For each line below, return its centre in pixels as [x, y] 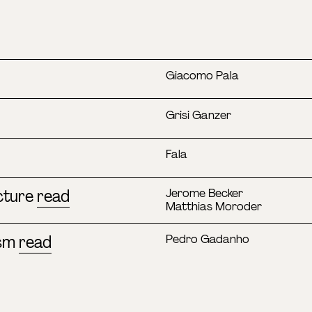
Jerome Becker [205, 194]
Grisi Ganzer [199, 115]
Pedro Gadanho [208, 240]
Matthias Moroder [214, 207]
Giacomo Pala [203, 76]
